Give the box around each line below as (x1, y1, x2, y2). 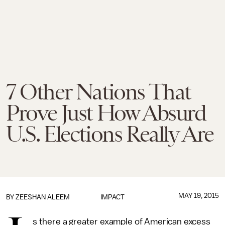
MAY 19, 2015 (178, 192, 219, 199)
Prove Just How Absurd (6, 100, 206, 126)
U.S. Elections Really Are (6, 122, 214, 147)
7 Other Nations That (6, 79, 191, 104)
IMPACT (100, 193, 125, 201)
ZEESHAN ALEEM (16, 193, 70, 201)
